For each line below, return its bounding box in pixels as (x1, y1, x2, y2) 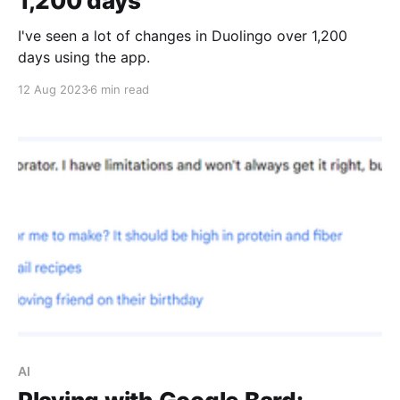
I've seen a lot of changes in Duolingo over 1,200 (18, 27, 347, 46)
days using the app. (18, 48, 150, 67)
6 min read (90, 82, 149, 97)
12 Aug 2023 (18, 82, 88, 97)
